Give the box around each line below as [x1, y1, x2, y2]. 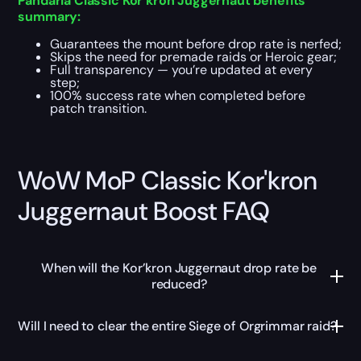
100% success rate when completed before [50, 86, 306, 104]
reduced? [151, 276, 207, 293]
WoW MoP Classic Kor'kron [18, 163, 317, 197]
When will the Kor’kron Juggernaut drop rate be [41, 259, 317, 277]
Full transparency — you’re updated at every [50, 60, 313, 78]
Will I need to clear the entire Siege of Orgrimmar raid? [18, 317, 337, 335]
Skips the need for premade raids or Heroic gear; [50, 48, 338, 65]
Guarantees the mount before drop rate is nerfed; [50, 35, 342, 52]
